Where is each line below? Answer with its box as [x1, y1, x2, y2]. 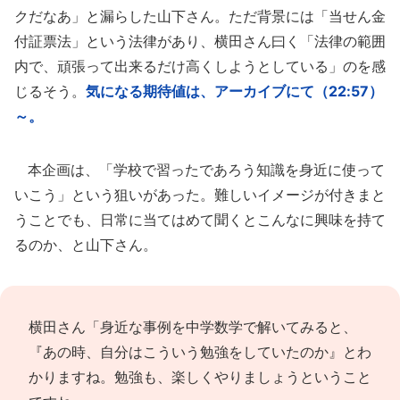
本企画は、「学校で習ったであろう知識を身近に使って [14, 161, 385, 179]
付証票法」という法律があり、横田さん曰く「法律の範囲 [14, 32, 386, 50]
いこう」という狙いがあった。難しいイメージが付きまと [14, 186, 386, 204]
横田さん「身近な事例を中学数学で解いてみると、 [29, 318, 357, 336]
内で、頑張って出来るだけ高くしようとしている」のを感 [14, 57, 386, 75]
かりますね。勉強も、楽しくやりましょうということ [29, 368, 371, 386]
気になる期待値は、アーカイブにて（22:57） [86, 82, 383, 100]
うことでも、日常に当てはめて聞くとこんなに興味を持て [14, 211, 386, 229]
